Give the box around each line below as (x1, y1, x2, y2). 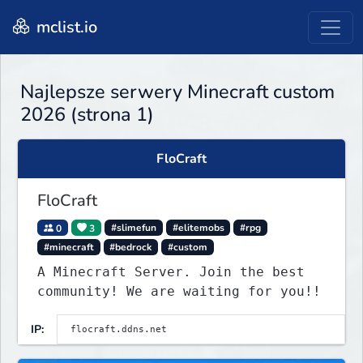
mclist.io (32, 15, 97, 38)
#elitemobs (172, 221, 224, 235)
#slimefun (110, 221, 156, 235)
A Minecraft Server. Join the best (37, 264, 305, 280)
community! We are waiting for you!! (37, 284, 321, 300)
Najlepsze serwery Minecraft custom (20, 79, 335, 105)
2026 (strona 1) (20, 101, 154, 128)
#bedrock (109, 241, 152, 254)
